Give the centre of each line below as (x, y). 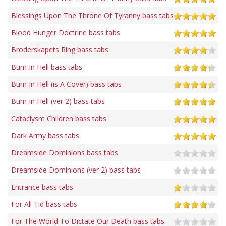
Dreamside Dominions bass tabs (65, 153)
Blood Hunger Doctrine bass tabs (66, 33)
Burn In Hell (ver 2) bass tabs (58, 101)
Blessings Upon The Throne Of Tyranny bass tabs (92, 16)
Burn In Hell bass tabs (47, 67)
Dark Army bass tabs (45, 136)
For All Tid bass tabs (44, 204)
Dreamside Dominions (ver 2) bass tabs (76, 170)
